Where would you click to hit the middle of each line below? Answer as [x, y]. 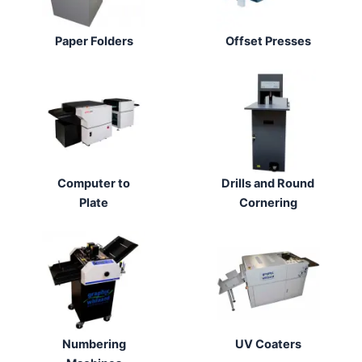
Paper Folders [94, 42]
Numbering [94, 345]
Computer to [94, 183]
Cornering [268, 202]
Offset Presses [268, 42]
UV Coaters [268, 345]
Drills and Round [268, 183]
